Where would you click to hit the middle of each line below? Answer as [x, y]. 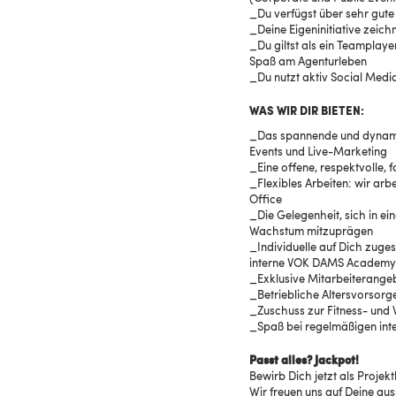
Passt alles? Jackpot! [304, 361]
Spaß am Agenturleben [309, 62]
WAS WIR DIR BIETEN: [307, 112]
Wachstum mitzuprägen [311, 232]
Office [266, 200]
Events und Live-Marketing [318, 152]
